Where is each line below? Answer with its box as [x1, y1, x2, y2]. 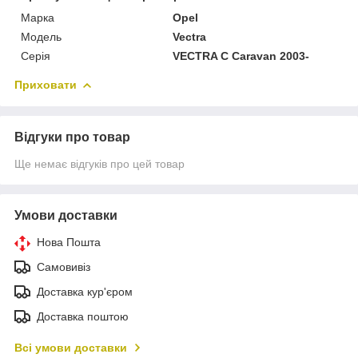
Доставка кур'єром [37, 284, 133, 298]
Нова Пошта [37, 235, 101, 249]
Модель [21, 30, 62, 43]
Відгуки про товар [14, 129, 130, 144]
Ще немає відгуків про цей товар [14, 157, 185, 170]
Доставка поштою [37, 309, 129, 323]
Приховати [14, 78, 77, 91]
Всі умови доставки [14, 340, 127, 354]
